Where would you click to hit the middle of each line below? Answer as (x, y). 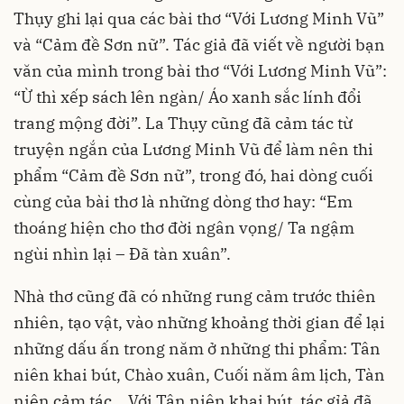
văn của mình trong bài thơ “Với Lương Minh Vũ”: (200, 71)
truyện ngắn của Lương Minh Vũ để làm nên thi (193, 150)
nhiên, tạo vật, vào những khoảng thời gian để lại (199, 323)
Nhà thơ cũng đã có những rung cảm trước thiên (195, 297)
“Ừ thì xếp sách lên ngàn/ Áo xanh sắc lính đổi (188, 97)
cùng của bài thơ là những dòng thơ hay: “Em (183, 202)
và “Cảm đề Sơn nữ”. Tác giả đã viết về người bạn (199, 45)
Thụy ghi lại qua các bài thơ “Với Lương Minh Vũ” (199, 19)
